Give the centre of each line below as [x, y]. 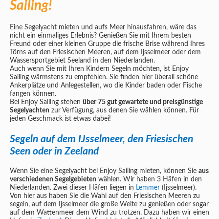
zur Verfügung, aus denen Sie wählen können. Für [124, 111]
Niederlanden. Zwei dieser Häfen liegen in [73, 188]
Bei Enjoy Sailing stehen [46, 102]
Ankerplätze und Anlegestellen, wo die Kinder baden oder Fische [106, 86]
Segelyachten [30, 111]
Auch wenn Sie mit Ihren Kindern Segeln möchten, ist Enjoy [99, 69]
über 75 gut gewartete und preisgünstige [143, 102]
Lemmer [148, 188]
